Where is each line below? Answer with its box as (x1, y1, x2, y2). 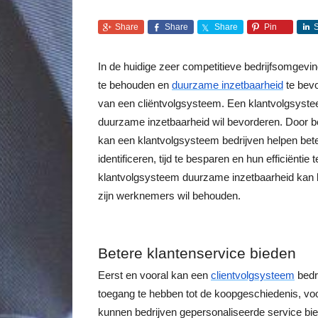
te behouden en (98, 79, 172, 91)
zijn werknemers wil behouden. (98, 190, 241, 202)
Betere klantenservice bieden (98, 245, 296, 262)
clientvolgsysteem (211, 270, 295, 281)
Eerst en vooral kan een (98, 270, 211, 281)
